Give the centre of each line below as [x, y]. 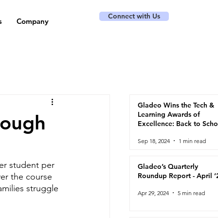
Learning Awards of [169, 114]
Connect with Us [134, 16]
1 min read [192, 141]
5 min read [191, 193]
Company [32, 21]
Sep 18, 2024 [154, 141]
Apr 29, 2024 [153, 193]
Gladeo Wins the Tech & [176, 105]
